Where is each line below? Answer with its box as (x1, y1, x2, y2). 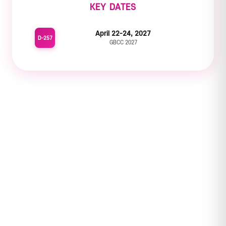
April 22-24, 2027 (95, 30, 151, 37)
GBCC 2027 (109, 40, 137, 46)
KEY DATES (90, 3, 136, 12)
